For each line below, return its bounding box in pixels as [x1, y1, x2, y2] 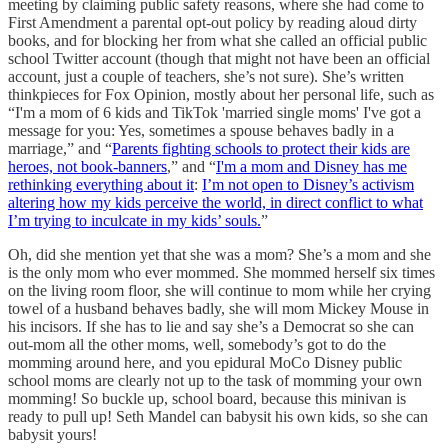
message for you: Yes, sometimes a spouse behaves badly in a [8, 121, 394, 139]
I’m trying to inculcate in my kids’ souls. [8, 211, 261, 229]
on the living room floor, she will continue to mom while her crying [8, 281, 431, 299]
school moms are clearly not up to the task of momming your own [8, 371, 422, 389]
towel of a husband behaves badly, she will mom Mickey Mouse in [8, 299, 429, 317]
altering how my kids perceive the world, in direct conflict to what [8, 193, 423, 211]
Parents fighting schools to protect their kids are [112, 139, 410, 157]
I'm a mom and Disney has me [216, 157, 407, 175]
